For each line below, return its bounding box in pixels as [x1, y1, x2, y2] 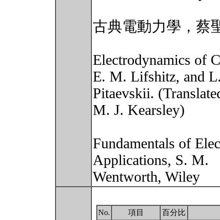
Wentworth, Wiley [93, 168, 204, 185]
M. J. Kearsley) [93, 102, 185, 118]
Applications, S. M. [93, 152, 209, 168]
